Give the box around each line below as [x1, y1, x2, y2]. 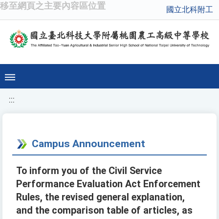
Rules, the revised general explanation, [16, 192, 185, 203]
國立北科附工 [166, 5, 213, 14]
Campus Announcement [32, 137, 145, 150]
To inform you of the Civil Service [16, 165, 162, 177]
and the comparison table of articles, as [16, 205, 193, 217]
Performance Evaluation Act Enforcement [16, 178, 200, 190]
